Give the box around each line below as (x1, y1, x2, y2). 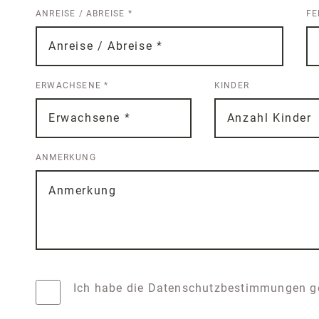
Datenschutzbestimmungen (147, 281, 310, 296)
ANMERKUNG (36, 152, 96, 163)
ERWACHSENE (36, 80, 105, 90)
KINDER (214, 80, 249, 90)
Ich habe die (73, 281, 148, 296)
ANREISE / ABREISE (36, 8, 128, 19)
